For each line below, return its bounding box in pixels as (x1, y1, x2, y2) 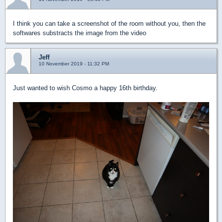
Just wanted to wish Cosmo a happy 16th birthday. (13, 84, 158, 92)
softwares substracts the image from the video (13, 29, 146, 37)
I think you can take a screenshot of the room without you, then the (13, 20, 206, 28)
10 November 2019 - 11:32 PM (39, 61, 109, 67)
